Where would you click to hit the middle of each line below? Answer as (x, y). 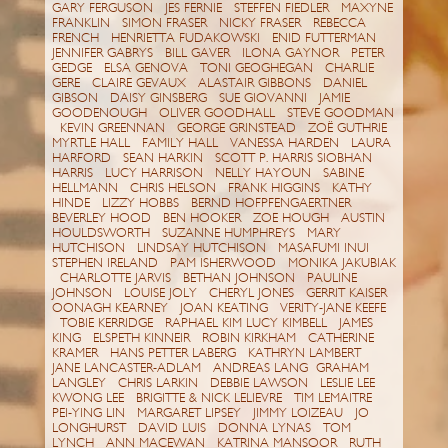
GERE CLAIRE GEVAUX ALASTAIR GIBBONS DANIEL (209, 83)
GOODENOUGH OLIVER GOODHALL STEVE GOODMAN (222, 113)
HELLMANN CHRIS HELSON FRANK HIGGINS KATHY (211, 188)
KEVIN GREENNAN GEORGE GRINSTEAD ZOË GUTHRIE (223, 128)
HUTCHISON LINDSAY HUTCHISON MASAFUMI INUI (214, 248)
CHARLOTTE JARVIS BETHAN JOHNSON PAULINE (204, 278)
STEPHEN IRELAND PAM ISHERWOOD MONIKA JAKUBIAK (223, 263)
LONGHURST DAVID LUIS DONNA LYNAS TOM (201, 428)
